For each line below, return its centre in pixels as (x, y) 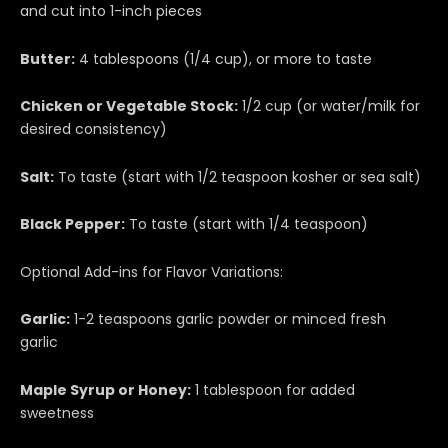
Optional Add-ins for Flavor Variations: (151, 271)
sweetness (57, 412)
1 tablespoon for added (273, 389)
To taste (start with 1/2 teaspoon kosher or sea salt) (237, 176)
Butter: (47, 58)
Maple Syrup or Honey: (105, 389)
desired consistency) (93, 129)
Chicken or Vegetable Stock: (129, 106)
